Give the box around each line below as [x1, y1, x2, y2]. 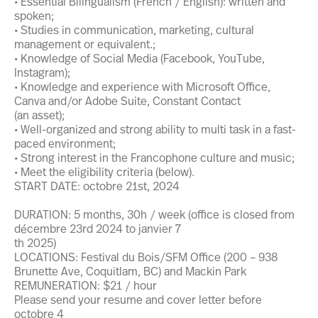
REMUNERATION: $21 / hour [14, 278, 157, 292]
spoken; [14, 8, 54, 23]
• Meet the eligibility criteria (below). [14, 164, 194, 179]
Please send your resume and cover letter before [14, 292, 262, 307]
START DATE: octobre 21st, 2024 [14, 178, 180, 193]
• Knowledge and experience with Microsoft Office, [14, 79, 270, 94]
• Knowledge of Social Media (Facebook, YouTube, [14, 50, 265, 65]
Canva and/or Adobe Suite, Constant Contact [14, 93, 241, 108]
